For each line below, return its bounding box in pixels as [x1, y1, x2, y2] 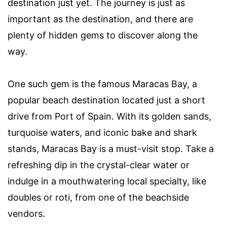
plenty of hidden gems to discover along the [8, 30, 198, 41]
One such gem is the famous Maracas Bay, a [8, 79, 197, 90]
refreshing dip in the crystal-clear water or [8, 160, 190, 171]
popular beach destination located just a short [8, 95, 205, 106]
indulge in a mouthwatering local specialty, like [8, 176, 206, 187]
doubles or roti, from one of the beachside [8, 192, 189, 203]
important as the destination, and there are [8, 14, 193, 25]
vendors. [8, 208, 45, 219]
